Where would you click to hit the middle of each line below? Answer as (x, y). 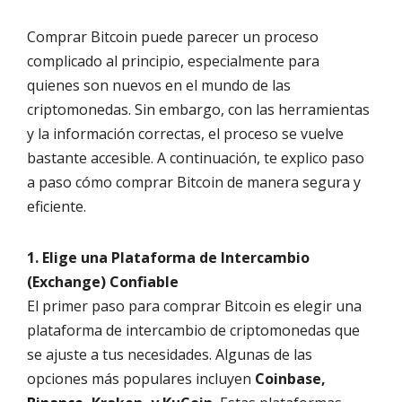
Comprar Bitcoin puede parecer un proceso (173, 37)
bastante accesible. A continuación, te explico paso (196, 158)
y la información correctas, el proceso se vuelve (185, 134)
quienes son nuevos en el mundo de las (159, 86)
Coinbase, (290, 379)
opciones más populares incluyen (141, 379)
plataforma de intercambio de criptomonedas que (193, 331)
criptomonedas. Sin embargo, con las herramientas (198, 110)
